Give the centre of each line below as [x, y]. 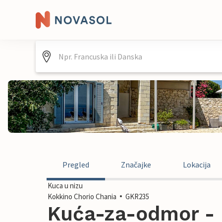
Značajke [136, 165]
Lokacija [197, 165]
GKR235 [137, 196]
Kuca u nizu [65, 186]
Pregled [76, 165]
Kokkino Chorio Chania [82, 196]
